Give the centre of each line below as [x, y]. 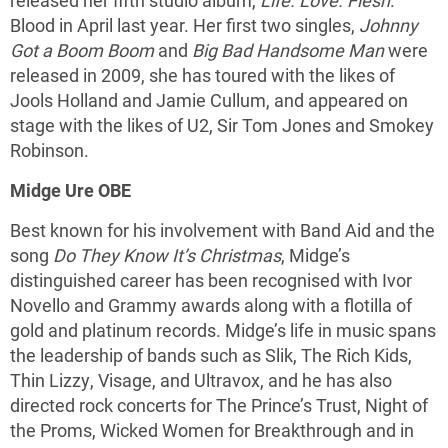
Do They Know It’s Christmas [167, 255]
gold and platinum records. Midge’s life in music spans [223, 330]
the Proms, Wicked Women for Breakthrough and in [212, 430]
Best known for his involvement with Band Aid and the [222, 230]
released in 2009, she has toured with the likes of [202, 75]
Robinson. [49, 150]
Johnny [388, 25]
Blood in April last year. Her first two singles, [184, 25]
